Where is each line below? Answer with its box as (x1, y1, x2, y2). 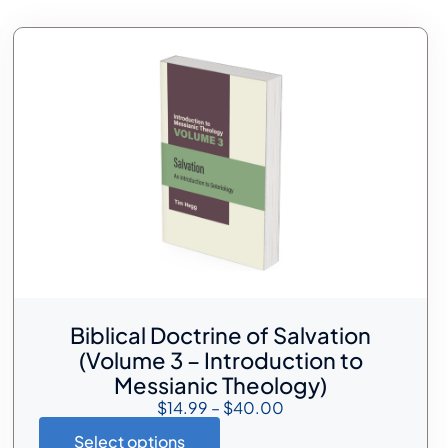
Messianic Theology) (114, 371, 328, 399)
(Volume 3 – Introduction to (78, 346, 363, 374)
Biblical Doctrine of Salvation (70, 321, 372, 349)
